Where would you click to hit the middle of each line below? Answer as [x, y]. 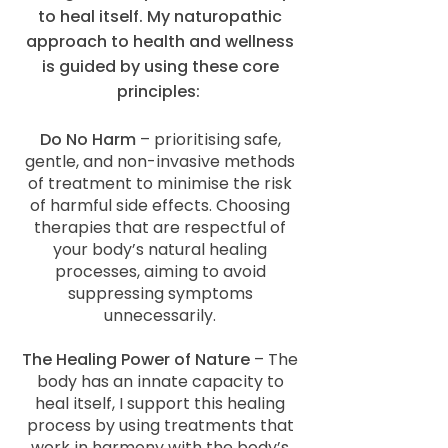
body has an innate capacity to [160, 381]
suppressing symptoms [160, 293]
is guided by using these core [160, 66]
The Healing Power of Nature [136, 359]
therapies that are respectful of [160, 227]
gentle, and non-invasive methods [160, 161]
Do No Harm [87, 139]
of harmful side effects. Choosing [160, 205]
